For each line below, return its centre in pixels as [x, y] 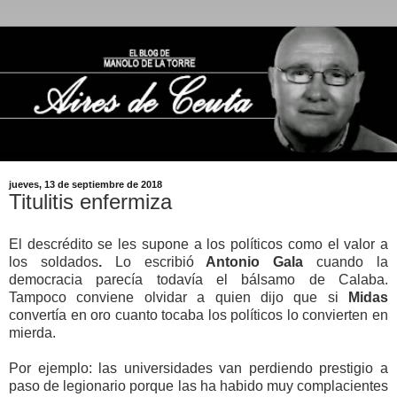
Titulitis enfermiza [90, 202]
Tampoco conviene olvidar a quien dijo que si [179, 297]
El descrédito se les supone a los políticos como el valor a [198, 244]
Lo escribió [154, 261]
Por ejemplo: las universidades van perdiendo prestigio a [198, 368]
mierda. [32, 332]
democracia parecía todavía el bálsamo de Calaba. [198, 279]
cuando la [346, 261]
